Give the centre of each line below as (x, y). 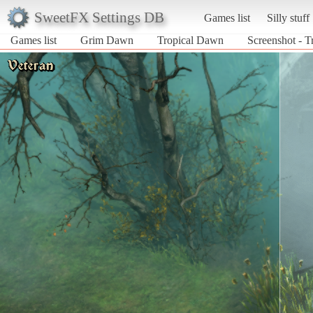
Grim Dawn (107, 40)
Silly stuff (288, 17)
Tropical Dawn (190, 40)
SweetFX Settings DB (99, 17)
